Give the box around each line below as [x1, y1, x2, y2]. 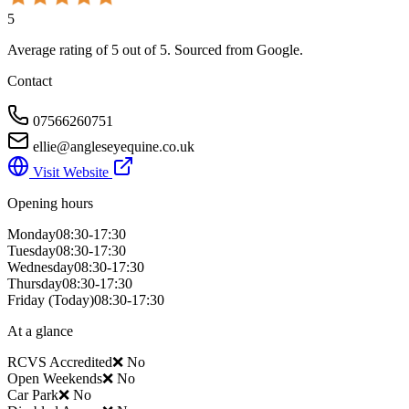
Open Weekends [7, 371, 102, 387]
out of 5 [119, 42, 167, 58]
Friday [7, 292, 45, 309]
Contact [7, 73, 52, 89]
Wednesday [7, 259, 74, 276]
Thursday [7, 276, 62, 292]
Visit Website [29, 164, 112, 181]
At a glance [7, 323, 73, 340]
